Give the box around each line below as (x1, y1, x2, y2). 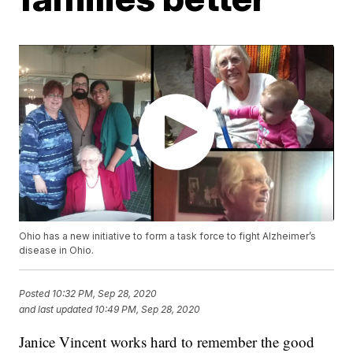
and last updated (19, 303, 93, 315)
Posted (19, 287, 53, 299)
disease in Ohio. (19, 244, 95, 257)
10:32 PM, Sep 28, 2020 (52, 287, 158, 299)
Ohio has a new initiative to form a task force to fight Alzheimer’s (19, 230, 317, 243)
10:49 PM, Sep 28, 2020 (95, 303, 201, 315)
